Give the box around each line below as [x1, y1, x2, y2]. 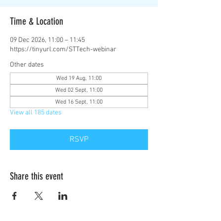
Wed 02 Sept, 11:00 [55, 87, 103, 94]
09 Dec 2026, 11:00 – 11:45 [10, 36, 85, 44]
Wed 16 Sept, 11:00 [55, 99, 103, 106]
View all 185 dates [10, 109, 62, 117]
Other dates [10, 61, 44, 69]
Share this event [10, 170, 63, 182]
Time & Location [10, 15, 63, 27]
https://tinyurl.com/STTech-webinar [10, 45, 116, 54]
